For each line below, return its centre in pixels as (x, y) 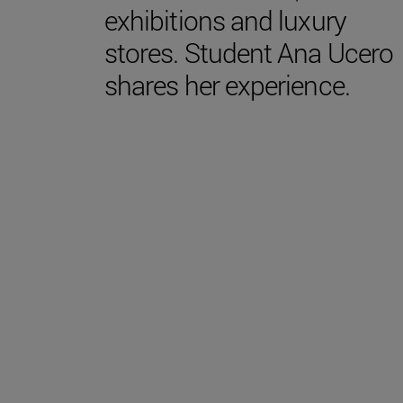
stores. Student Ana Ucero (249, 52)
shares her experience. (227, 85)
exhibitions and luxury (225, 20)
